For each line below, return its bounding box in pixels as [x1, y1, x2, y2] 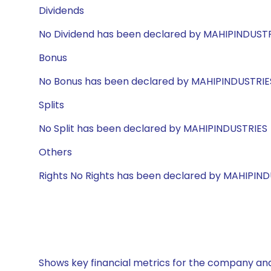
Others [39, 145, 72, 159]
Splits [39, 98, 64, 112]
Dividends [39, 4, 84, 18]
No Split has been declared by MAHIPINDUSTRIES [39, 122, 267, 135]
